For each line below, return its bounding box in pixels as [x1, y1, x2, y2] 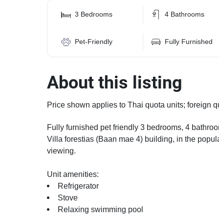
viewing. [47, 146, 76, 156]
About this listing [47, 72, 182, 93]
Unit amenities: [47, 170, 99, 179]
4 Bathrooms [165, 10, 205, 19]
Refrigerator [58, 181, 99, 191]
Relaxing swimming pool [58, 205, 143, 215]
